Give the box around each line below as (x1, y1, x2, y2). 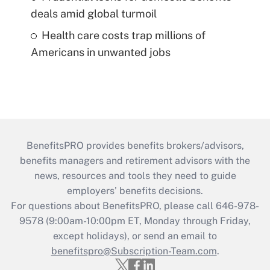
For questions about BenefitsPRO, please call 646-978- (11, 200, 259, 212)
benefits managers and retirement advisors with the (20, 155, 250, 167)
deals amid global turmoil (30, 7, 157, 20)
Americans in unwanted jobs (30, 46, 171, 59)
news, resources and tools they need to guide (34, 170, 236, 182)
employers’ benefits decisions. (67, 185, 203, 197)
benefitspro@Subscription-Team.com (51, 245, 217, 257)
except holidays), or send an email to (53, 230, 217, 242)
